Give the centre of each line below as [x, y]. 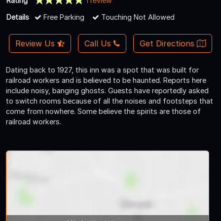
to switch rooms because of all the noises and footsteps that [110, 101]
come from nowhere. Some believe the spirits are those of [103, 111]
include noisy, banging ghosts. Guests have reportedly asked [107, 90]
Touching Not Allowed [137, 17]
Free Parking [63, 17]
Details [18, 17]
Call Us [98, 43]
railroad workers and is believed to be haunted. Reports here [106, 80]
